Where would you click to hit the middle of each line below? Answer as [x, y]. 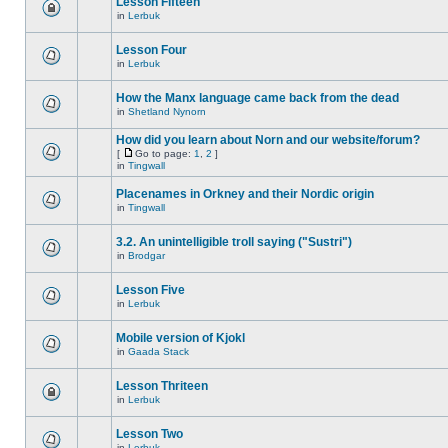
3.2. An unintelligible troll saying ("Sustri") [234, 242]
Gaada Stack [158, 351]
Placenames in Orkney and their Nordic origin [245, 194]
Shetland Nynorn [167, 111]
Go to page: [164, 153]
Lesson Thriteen [162, 386]
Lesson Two [149, 434]
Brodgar [146, 255]
